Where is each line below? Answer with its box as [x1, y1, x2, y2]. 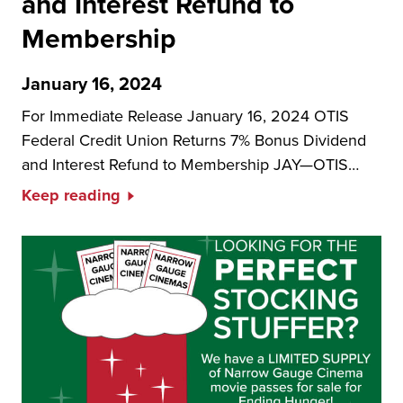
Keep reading [22, 184, 121, 207]
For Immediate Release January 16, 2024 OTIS [22, 104, 349, 127]
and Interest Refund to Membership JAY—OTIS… [22, 153, 359, 175]
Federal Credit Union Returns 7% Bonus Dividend [22, 129, 366, 151]
